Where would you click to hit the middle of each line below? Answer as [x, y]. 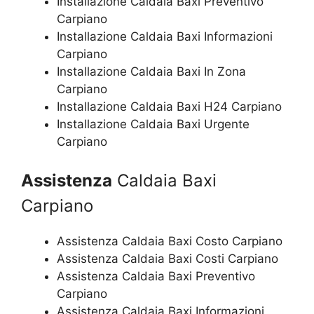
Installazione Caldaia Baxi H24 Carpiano [169, 106]
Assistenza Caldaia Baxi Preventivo [156, 276]
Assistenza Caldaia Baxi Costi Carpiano [168, 259]
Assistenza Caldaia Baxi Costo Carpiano [170, 241]
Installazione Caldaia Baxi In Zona [151, 71]
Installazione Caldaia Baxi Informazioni [165, 36]
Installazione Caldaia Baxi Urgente [153, 124]
